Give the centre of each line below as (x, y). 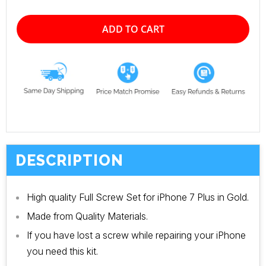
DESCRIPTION (69, 161)
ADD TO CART (133, 29)
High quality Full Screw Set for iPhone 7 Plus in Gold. (138, 197)
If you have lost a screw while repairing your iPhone (136, 235)
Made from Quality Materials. (87, 216)
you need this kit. (62, 251)
